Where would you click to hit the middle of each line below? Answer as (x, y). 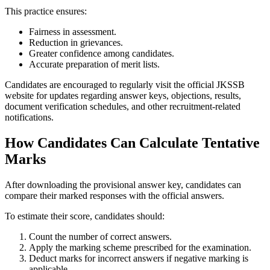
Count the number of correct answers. (100, 236)
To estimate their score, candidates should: (85, 216)
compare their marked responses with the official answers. (115, 195)
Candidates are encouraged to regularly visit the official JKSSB (125, 84)
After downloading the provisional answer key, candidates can (123, 184)
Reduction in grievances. (76, 42)
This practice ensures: (46, 11)
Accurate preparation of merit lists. (94, 64)
